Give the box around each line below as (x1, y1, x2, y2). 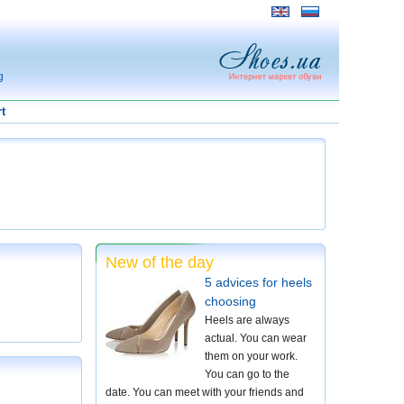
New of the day (106, 253, 214, 271)
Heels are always (205, 314, 289, 326)
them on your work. (205, 350, 298, 363)
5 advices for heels (205, 275, 312, 289)
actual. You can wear (205, 332, 307, 344)
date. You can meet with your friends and (106, 386, 304, 399)
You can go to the (205, 368, 289, 381)
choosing (205, 294, 256, 308)
